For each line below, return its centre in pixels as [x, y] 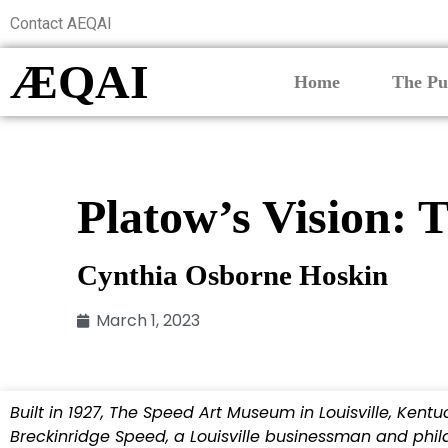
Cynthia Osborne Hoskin [233, 275]
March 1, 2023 [148, 321]
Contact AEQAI [61, 23]
